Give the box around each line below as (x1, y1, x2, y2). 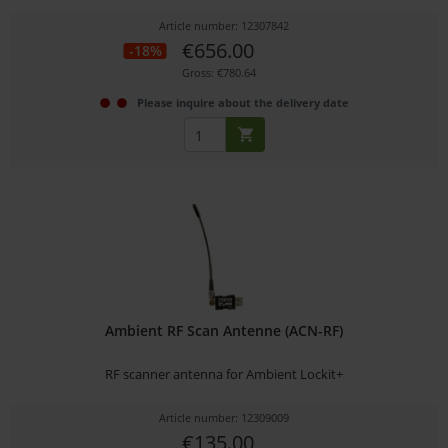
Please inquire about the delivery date (136, 95, 349, 111)
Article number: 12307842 (159, 18, 290, 34)
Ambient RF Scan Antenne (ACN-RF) (105, 321, 344, 341)
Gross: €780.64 (181, 65, 256, 81)
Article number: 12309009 (159, 410, 290, 426)
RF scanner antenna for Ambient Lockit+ (105, 365, 344, 384)
